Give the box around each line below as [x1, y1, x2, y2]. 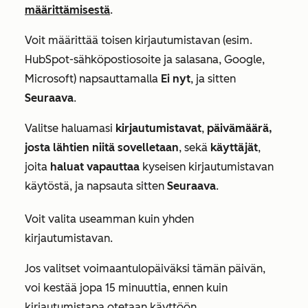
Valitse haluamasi [25, 122, 115, 135]
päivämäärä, [207, 122, 272, 135]
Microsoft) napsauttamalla [25, 72, 161, 85]
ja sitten [196, 72, 236, 85]
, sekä [179, 141, 210, 154]
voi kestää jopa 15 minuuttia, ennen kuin [25, 281, 228, 294]
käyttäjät [210, 141, 258, 154]
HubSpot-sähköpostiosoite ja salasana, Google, [25, 53, 265, 66]
